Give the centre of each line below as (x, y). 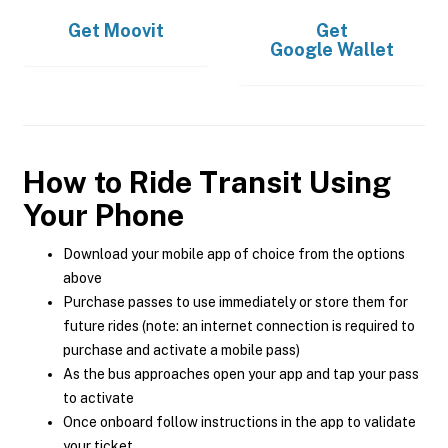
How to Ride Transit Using (207, 182)
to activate (98, 398)
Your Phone (103, 215)
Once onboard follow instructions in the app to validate (239, 422)
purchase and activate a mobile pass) (181, 350)
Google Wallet (332, 49)
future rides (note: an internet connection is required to (239, 326)
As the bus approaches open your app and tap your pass (241, 374)
